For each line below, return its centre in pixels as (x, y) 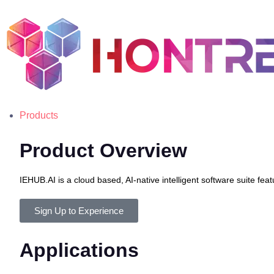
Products (39, 115)
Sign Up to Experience (79, 211)
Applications (79, 250)
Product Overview (103, 150)
